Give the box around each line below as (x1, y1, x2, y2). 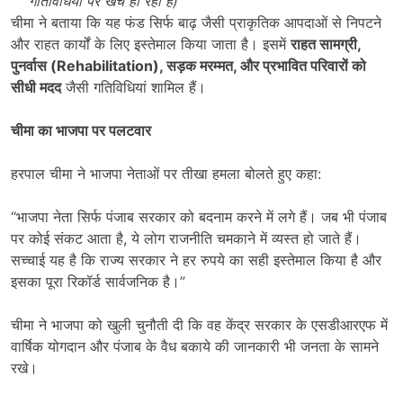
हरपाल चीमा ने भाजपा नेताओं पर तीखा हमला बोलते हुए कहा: (11, 165, 321, 184)
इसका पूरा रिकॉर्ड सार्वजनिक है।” (11, 273, 185, 291)
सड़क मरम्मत (166, 57, 233, 76)
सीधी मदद (11, 78, 61, 97)
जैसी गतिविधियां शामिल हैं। (61, 78, 206, 97)
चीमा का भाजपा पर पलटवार (11, 121, 151, 140)
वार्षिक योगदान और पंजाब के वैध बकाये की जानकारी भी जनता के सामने (11, 337, 379, 356)
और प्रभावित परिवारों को (240, 57, 366, 76)
